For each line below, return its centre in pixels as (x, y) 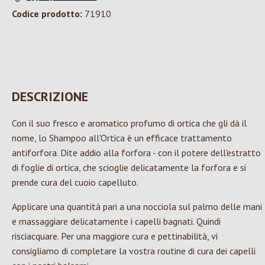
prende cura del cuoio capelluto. (76, 182)
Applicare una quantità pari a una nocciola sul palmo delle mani (137, 207)
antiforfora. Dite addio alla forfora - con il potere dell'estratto (136, 153)
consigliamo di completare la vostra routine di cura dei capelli (134, 251)
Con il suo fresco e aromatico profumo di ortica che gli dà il (129, 123)
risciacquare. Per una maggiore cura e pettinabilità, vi (115, 236)
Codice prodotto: (48, 14)
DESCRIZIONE (50, 97)
